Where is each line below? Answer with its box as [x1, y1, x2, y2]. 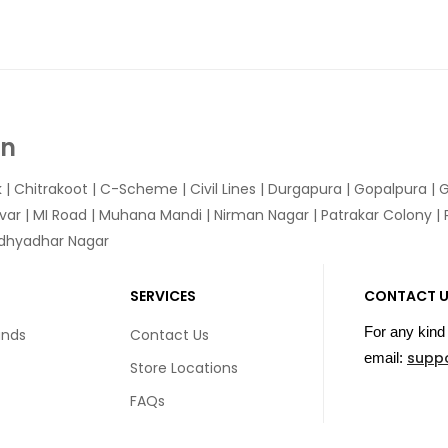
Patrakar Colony [321, 205, 432, 225]
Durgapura [268, 179, 342, 199]
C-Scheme [100, 179, 178, 199]
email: [364, 350, 407, 366]
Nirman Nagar [214, 205, 309, 225]
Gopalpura [354, 179, 427, 199]
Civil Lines [190, 179, 256, 199]
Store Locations [130, 358, 238, 378]
